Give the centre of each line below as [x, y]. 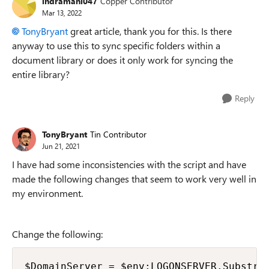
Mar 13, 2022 [62, 12]
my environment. [49, 193]
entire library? [41, 74]
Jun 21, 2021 [61, 146]
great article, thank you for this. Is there [150, 31]
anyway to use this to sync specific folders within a [116, 45]
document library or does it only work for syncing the [122, 60]
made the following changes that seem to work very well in [134, 179]
